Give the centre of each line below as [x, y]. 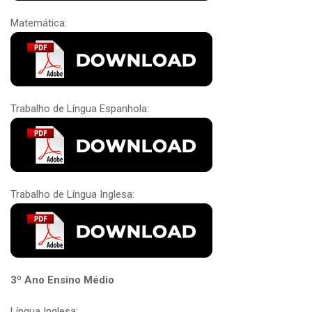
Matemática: [39, 23]
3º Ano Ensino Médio [62, 280]
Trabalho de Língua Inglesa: [72, 194]
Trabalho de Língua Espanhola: [80, 108]
